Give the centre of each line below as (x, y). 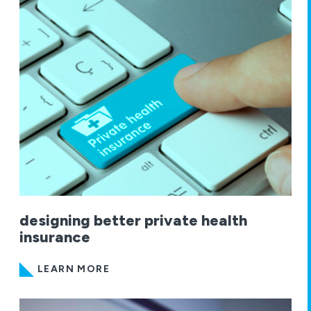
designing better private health (133, 221)
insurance (55, 237)
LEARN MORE (74, 269)
